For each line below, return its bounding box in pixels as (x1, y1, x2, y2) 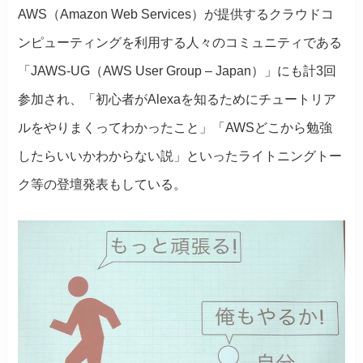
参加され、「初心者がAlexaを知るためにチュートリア (18, 92, 337, 106)
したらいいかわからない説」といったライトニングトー (18, 148, 343, 163)
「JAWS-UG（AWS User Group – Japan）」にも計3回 (18, 63, 337, 78)
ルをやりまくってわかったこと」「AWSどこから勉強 (18, 120, 333, 135)
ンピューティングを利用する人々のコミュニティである (18, 35, 343, 49)
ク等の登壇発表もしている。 (18, 177, 187, 191)
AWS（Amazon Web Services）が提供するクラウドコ (18, 6, 335, 21)
